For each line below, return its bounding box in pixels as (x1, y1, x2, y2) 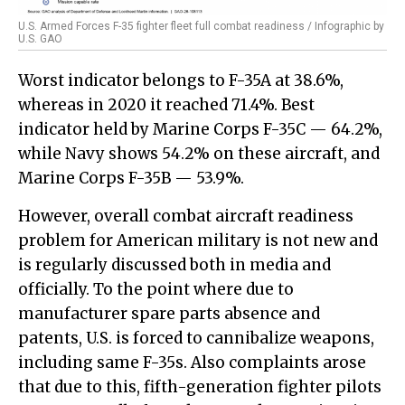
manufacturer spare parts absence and (18, 304, 320, 325)
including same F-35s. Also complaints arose (18, 353, 366, 373)
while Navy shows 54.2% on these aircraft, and (18, 144, 380, 165)
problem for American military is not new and (18, 231, 378, 251)
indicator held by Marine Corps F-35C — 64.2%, (18, 119, 382, 140)
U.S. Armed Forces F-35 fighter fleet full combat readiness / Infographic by (18, 20, 384, 33)
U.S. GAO (18, 33, 62, 46)
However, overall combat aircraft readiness (18, 206, 353, 227)
